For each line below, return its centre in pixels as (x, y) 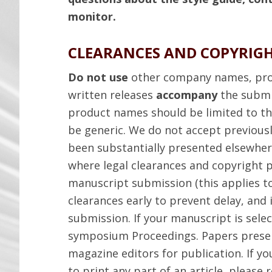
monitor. (92, 16)
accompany (188, 95)
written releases (112, 95)
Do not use (100, 77)
